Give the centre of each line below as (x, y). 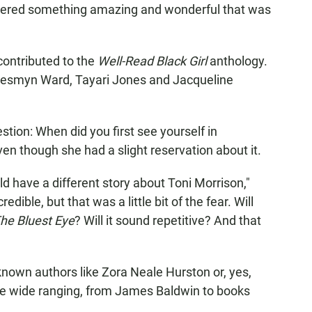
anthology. (237, 61)
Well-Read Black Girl (152, 61)
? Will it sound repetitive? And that (168, 220)
